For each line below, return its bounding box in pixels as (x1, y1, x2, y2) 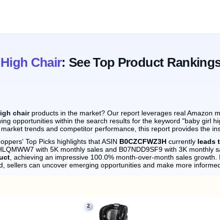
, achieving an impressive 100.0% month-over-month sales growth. (10, 153, 217, 161)
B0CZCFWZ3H (119, 137, 166, 145)
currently (166, 137, 197, 145)
